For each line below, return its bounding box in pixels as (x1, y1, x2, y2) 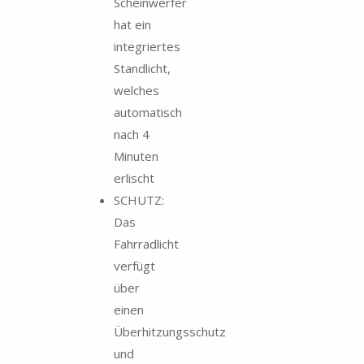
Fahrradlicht (114, 235, 179, 252)
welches (114, 81, 159, 98)
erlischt (114, 169, 154, 186)
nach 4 (114, 125, 149, 142)
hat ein (114, 15, 151, 32)
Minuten (114, 147, 158, 164)
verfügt (114, 257, 155, 274)
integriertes (114, 37, 180, 54)
